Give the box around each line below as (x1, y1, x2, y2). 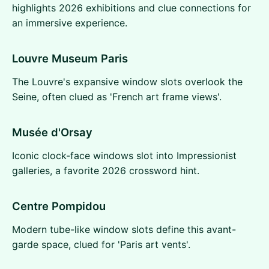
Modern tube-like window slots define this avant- (12, 223, 236, 235)
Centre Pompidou (12, 199, 106, 213)
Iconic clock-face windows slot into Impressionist (12, 150, 237, 162)
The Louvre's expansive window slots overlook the (12, 76, 243, 88)
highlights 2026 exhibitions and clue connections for (12, 2, 251, 14)
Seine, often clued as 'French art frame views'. (12, 91, 222, 103)
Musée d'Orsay (12, 125, 92, 139)
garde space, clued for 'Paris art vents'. (12, 238, 190, 250)
